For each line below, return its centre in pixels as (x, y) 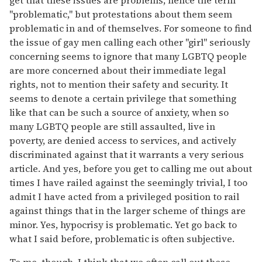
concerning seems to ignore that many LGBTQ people (128, 56)
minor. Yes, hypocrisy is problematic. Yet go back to (123, 225)
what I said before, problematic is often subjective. (122, 239)
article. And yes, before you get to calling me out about (131, 169)
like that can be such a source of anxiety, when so (119, 113)
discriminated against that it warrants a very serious (127, 155)
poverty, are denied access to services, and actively (123, 141)
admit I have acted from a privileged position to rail (124, 197)
